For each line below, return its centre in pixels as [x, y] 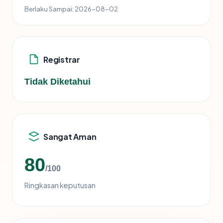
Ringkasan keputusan [60, 185]
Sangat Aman [70, 136]
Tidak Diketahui [57, 82]
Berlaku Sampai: [49, 9]
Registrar [62, 59]
